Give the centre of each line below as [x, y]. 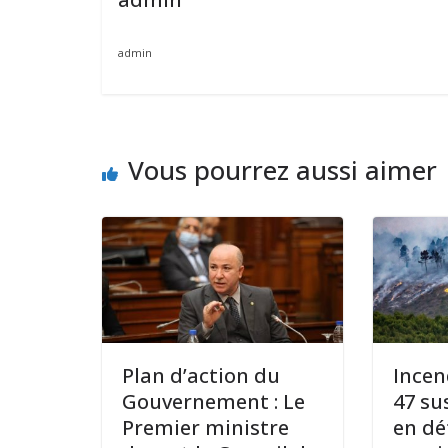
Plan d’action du [201, 376]
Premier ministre [205, 428]
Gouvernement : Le [213, 402]
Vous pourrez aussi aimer [282, 169]
